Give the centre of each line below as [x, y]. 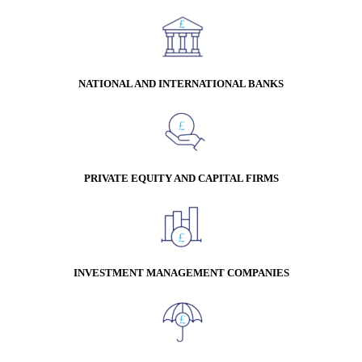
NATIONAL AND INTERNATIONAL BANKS [181, 84]
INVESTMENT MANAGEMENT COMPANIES [181, 273]
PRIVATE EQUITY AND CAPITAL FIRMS [181, 179]
